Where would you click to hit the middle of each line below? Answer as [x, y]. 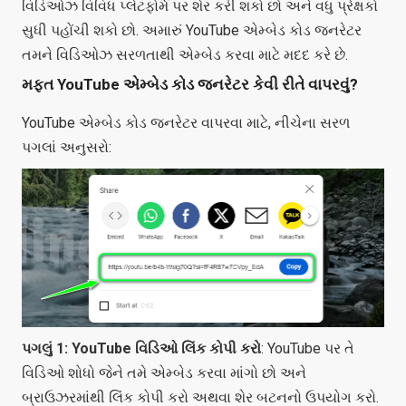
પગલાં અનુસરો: [67, 147]
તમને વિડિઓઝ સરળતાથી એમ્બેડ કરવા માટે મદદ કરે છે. [185, 55]
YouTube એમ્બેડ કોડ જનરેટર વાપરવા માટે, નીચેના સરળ [186, 123]
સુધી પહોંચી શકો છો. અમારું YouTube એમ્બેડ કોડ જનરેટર [192, 30]
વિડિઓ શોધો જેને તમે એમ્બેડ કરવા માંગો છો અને [164, 372]
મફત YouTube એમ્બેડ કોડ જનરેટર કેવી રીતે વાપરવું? [190, 84]
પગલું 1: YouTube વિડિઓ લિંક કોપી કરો [141, 348]
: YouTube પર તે [308, 348]
